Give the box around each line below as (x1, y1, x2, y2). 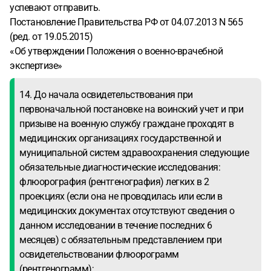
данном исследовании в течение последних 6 (19, 220, 212, 231)
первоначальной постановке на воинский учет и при (19, 103, 243, 115)
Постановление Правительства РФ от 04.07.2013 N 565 (10, 16, 243, 28)
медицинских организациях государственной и (19, 132, 221, 144)
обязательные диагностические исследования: (19, 162, 220, 173)
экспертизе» (10, 60, 62, 71)
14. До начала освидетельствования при (19, 89, 193, 100)
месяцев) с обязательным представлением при (19, 234, 221, 246)
